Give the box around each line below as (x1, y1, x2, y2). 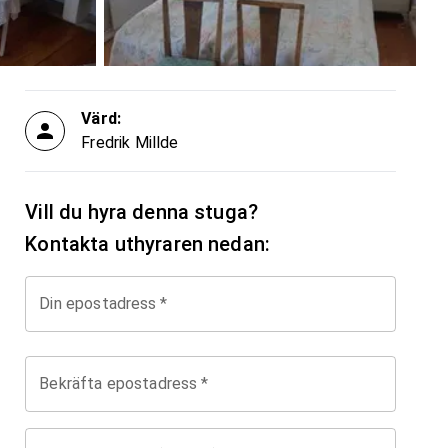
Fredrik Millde (81, 132, 179, 152)
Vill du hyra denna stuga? (25, 199, 259, 224)
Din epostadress (39, 293, 157, 313)
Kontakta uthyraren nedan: (25, 231, 271, 256)
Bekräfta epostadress (39, 373, 198, 393)
